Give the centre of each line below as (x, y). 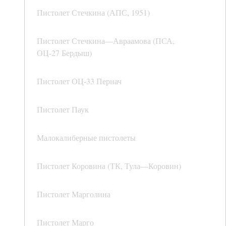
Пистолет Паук (63, 109)
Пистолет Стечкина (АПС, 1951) (93, 13)
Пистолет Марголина (74, 194)
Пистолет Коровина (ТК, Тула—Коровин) (109, 166)
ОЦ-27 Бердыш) (64, 53)
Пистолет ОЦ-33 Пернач (79, 81)
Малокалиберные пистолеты (86, 138)
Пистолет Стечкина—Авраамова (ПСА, (106, 41)
